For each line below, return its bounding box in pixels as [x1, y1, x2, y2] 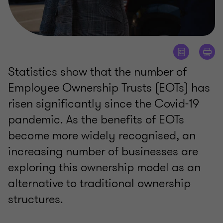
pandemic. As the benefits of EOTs [8, 111, 184, 128]
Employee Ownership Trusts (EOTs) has [8, 79, 210, 97]
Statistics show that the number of [8, 63, 187, 81]
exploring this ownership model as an [8, 159, 201, 176]
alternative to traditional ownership [8, 175, 191, 192]
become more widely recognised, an [8, 127, 196, 144]
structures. [8, 191, 63, 208]
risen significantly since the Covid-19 [8, 95, 199, 112]
